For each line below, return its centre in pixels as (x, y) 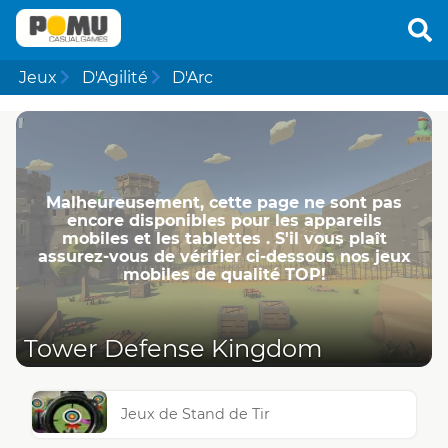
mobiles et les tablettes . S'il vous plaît (224, 238)
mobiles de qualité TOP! (224, 274)
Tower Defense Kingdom (173, 349)
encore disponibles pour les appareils (224, 220)
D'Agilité (114, 77)
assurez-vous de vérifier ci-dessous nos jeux (224, 256)
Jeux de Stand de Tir (196, 414)
